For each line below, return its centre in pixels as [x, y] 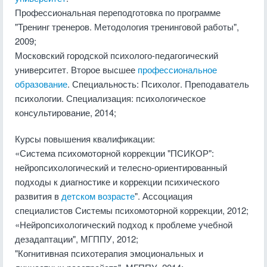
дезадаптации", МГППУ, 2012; [77, 239]
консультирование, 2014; [66, 112]
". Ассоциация [164, 196]
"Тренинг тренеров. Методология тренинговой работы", [127, 27]
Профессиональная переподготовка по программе [118, 12]
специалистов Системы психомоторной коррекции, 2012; [132, 210]
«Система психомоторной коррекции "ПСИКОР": [114, 153]
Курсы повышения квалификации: [85, 139]
